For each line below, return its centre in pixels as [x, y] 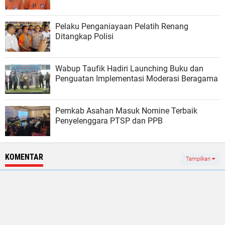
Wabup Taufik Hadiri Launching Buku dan [129, 68]
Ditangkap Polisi [84, 36]
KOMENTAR [24, 157]
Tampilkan [199, 159]
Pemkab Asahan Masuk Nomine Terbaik [126, 110]
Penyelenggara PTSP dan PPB [109, 121]
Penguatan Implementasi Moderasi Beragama [137, 78]
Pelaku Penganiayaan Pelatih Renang [122, 26]
